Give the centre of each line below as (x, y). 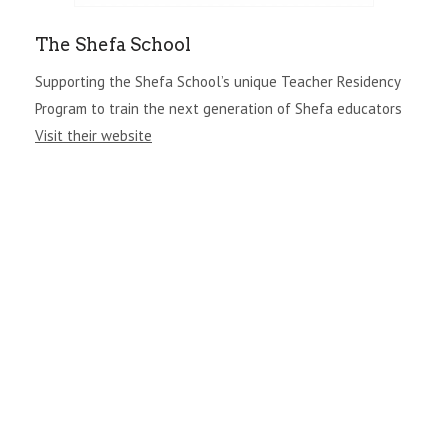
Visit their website (93, 135)
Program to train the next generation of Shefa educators (218, 108)
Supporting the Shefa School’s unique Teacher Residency (217, 81)
